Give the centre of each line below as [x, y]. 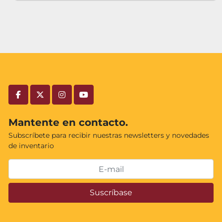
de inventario [31, 146]
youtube [100, 100]
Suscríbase [111, 193]
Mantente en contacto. [68, 122]
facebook [36, 100]
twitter [53, 100]
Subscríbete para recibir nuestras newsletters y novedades [109, 135]
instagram [81, 100]
